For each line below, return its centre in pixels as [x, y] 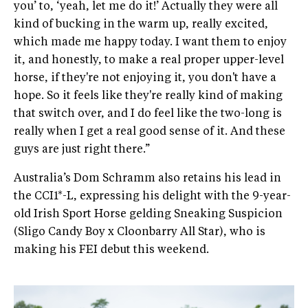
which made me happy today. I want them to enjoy [150, 43]
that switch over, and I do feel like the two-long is [148, 114]
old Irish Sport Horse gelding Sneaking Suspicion [148, 215]
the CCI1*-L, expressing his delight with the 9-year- [152, 197]
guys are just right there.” [82, 150]
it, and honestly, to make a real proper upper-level [149, 61]
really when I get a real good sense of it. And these [150, 132]
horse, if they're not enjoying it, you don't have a [145, 79]
